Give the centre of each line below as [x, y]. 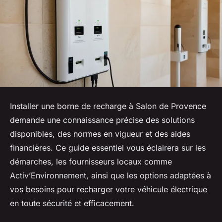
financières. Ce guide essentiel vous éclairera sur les [108, 148]
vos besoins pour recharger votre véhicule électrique [109, 190]
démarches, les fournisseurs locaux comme [91, 162]
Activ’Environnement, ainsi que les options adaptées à [111, 176]
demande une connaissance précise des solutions [102, 120]
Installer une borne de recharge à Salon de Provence [108, 106]
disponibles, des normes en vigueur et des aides [100, 134]
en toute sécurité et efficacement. [72, 203]
